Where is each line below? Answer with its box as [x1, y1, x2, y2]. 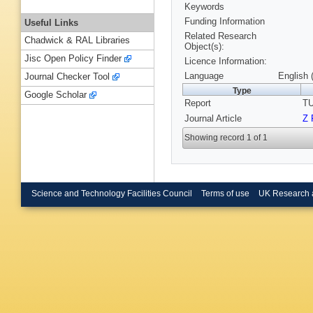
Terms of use [201, 189, 249, 198]
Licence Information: [184, 56, 267, 67]
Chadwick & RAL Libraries [24, 35, 130, 46]
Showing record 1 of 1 [184, 133, 268, 143]
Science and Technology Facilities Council [31, 189, 192, 198]
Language [184, 71, 224, 82]
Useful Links [24, 17, 78, 28]
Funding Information [184, 16, 265, 27]
